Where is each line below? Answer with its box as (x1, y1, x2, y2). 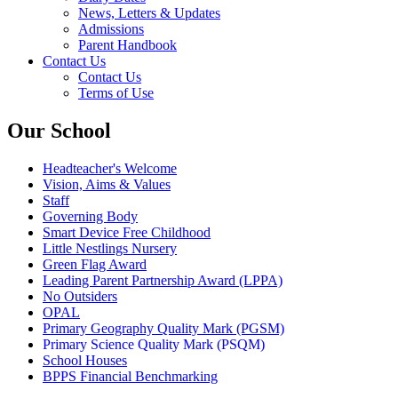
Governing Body (43, 209, 138, 225)
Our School (7, 119, 111, 143)
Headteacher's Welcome (43, 161, 177, 177)
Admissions (78, 21, 144, 37)
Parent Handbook (78, 37, 177, 53)
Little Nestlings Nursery (43, 241, 177, 257)
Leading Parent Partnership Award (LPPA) (43, 273, 283, 289)
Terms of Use (78, 85, 154, 101)
